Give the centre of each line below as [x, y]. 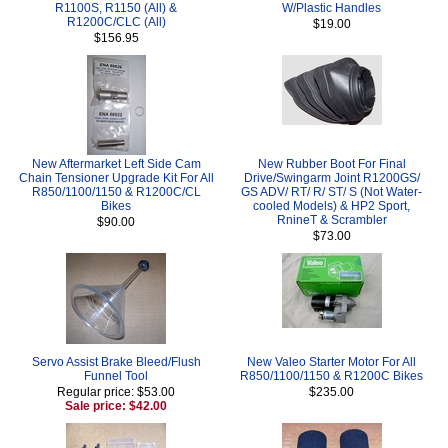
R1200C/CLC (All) [116, 21]
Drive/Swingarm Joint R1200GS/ [331, 177]
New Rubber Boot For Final [331, 163]
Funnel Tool [116, 375]
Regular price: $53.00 [116, 391]
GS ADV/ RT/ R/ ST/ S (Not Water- [331, 191]
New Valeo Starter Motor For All [331, 361]
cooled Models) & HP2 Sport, [331, 205]
